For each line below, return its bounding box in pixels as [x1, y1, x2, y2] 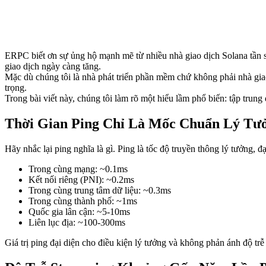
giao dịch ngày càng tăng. [5, 61, 101, 72]
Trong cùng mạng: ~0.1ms [28, 164, 128, 175]
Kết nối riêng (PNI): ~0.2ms [28, 175, 134, 185]
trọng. [5, 83, 27, 93]
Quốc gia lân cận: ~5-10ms [28, 207, 130, 217]
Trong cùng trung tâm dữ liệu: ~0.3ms [28, 185, 171, 196]
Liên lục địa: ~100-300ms [28, 217, 125, 228]
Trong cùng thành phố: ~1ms [28, 196, 137, 207]
